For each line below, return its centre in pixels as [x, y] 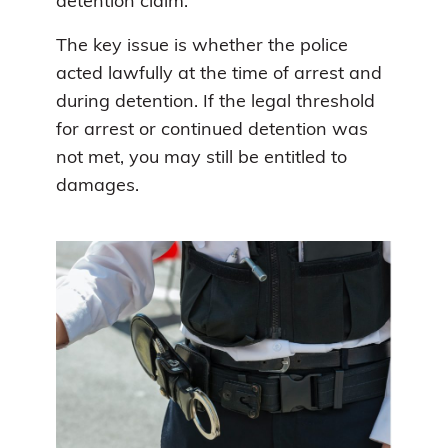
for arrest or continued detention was [212, 130]
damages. [97, 186]
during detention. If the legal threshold [215, 102]
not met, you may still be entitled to [201, 158]
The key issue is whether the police [202, 46]
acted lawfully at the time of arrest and [219, 74]
